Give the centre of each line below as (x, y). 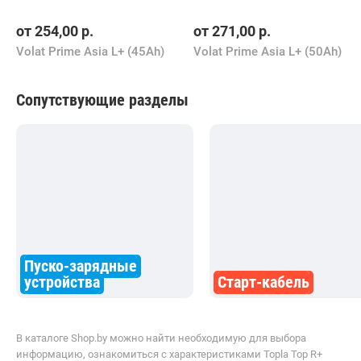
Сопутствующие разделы (102, 100)
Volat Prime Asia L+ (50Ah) (268, 51)
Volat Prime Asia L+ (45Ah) (90, 51)
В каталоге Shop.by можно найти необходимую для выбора (161, 338)
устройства (62, 282)
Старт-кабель (263, 282)
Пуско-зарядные (81, 266)
